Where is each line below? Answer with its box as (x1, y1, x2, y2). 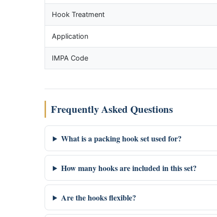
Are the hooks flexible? (61, 192, 136, 203)
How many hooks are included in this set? (61, 162, 197, 173)
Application (52, 32, 88, 40)
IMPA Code (52, 54, 88, 62)
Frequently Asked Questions (51, 102, 173, 116)
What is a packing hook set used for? (61, 133, 182, 144)
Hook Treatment (52, 10, 105, 18)
